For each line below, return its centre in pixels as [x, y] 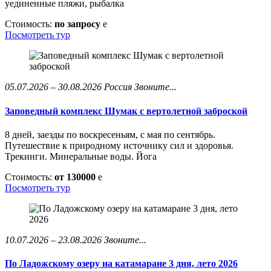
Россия [118, 87]
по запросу [79, 24]
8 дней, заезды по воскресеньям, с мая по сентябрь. [110, 134]
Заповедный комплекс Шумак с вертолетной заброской [126, 111]
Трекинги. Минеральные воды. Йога [81, 156]
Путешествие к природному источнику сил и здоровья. [119, 145]
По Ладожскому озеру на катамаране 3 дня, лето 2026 [121, 264]
